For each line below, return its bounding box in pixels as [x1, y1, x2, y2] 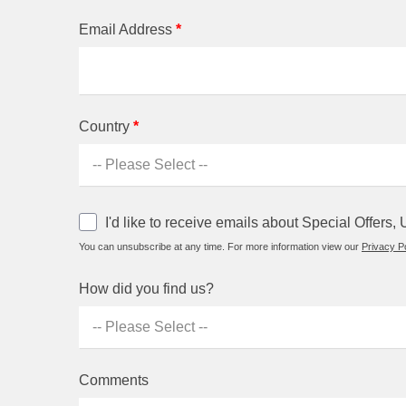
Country [79, 118, 133, 134]
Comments [79, 372, 149, 388]
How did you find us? [79, 280, 214, 296]
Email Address [79, 21, 176, 37]
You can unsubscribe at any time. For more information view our [79, 240, 362, 252]
